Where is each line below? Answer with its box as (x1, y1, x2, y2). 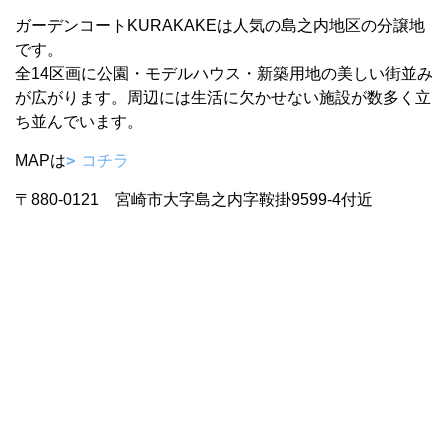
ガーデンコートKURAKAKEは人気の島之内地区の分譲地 (15, 17, 425, 34)
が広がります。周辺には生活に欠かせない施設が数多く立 (15, 89, 431, 106)
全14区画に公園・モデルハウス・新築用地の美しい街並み (15, 65, 433, 82)
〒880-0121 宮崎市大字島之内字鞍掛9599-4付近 (15, 191, 373, 208)
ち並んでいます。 (15, 113, 143, 130)
